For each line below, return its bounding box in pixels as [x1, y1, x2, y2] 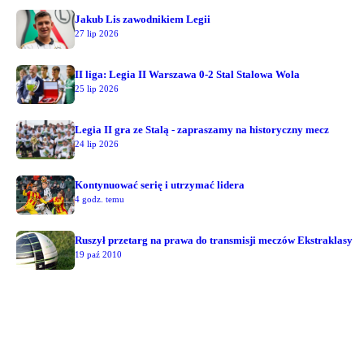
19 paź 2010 [75, 249, 122, 259]
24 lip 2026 [75, 138, 119, 149]
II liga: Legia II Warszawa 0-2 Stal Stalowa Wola [75, 67, 300, 80]
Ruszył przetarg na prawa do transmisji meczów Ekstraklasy [75, 233, 353, 246]
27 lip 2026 [75, 28, 119, 38]
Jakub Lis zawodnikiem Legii [75, 12, 210, 25]
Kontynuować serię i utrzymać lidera [171, 178, 245, 191]
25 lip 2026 [75, 83, 119, 93]
